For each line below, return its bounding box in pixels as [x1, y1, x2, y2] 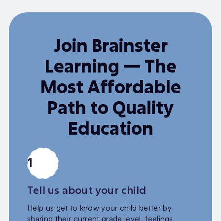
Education [68, 116, 153, 140]
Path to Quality [47, 96, 174, 119]
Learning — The [44, 54, 177, 78]
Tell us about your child [27, 183, 147, 197]
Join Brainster [53, 34, 168, 57]
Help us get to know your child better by [27, 203, 172, 213]
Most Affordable [40, 75, 181, 99]
